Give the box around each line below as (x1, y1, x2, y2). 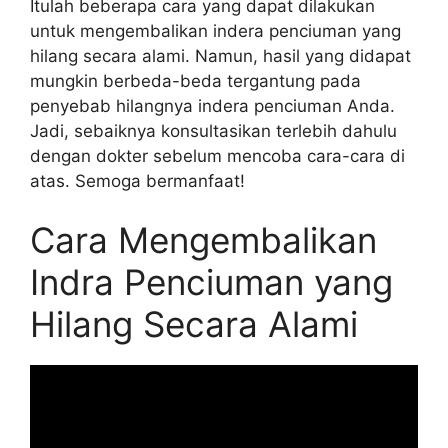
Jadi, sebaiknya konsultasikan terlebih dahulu (30, 120, 397, 141)
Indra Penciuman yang (30, 261, 393, 303)
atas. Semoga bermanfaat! (30, 170, 245, 191)
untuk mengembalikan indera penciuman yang (30, 20, 401, 41)
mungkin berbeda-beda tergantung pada (30, 70, 361, 91)
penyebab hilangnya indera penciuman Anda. (30, 95, 395, 116)
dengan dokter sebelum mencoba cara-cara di (30, 145, 405, 166)
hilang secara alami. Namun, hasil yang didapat (30, 45, 411, 66)
